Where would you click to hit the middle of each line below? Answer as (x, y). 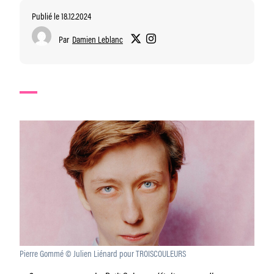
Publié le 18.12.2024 (61, 16)
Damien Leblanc (98, 39)
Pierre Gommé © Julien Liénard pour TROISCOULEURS (103, 253)
